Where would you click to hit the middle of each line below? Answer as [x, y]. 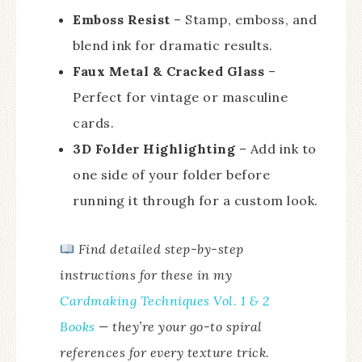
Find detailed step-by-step [161, 249]
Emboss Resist [122, 20]
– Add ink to [276, 149]
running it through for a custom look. [196, 201]
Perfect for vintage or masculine [180, 97]
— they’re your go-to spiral [179, 327]
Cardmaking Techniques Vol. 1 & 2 [164, 301]
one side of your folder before [171, 175]
